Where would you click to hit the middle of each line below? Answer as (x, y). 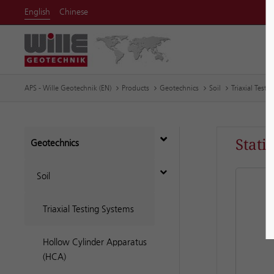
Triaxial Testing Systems (88, 209)
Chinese (74, 12)
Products (135, 88)
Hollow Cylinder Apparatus (95, 242)
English (37, 12)
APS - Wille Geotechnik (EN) (68, 88)
